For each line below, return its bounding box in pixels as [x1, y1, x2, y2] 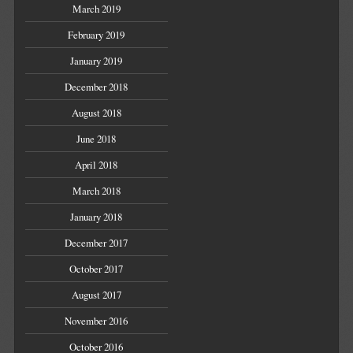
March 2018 [72, 184, 121, 199]
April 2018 [75, 158, 118, 173]
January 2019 [70, 54, 123, 69]
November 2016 [65, 314, 128, 329]
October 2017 [69, 262, 124, 277]
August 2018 [71, 106, 121, 121]
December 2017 [65, 236, 128, 251]
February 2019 [68, 28, 125, 43]
